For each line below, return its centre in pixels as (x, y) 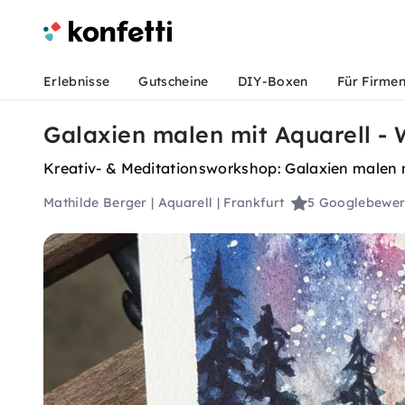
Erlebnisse (77, 81)
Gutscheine (174, 81)
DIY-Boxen (273, 81)
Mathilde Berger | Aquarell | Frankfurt (164, 203)
